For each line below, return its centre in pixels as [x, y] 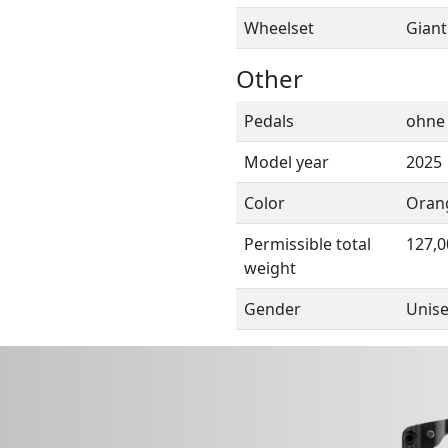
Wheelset [279, 27]
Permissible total [307, 243]
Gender [272, 308]
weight [270, 267]
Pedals [269, 120]
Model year [286, 161]
